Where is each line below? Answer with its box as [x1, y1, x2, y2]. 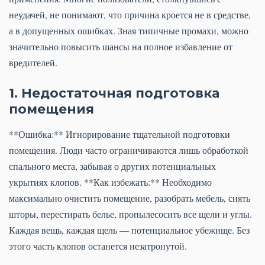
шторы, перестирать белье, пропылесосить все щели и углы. [9, 208, 252, 221]
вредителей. [9, 56, 57, 69]
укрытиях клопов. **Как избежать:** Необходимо [9, 176, 212, 189]
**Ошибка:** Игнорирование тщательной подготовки [9, 128, 230, 141]
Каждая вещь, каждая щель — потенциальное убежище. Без [9, 224, 250, 237]
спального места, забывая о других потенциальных [9, 160, 216, 173]
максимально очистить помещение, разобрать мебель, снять [9, 192, 250, 205]
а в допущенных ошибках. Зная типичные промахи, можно [9, 24, 248, 37]
